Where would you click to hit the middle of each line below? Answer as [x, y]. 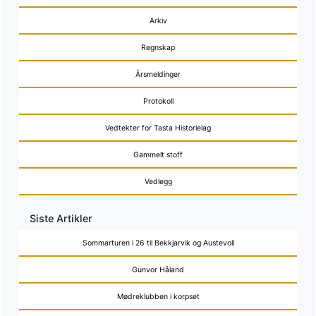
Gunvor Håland [158, 269]
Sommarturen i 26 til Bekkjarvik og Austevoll [158, 243]
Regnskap [158, 47]
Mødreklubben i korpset [158, 296]
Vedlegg [158, 181]
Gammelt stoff [158, 154]
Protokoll [158, 101]
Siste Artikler [61, 218]
